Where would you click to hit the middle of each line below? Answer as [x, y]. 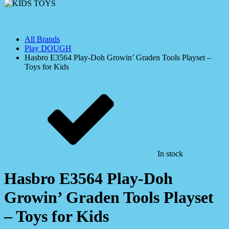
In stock [170, 154]
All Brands [42, 39]
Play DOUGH [48, 48]
